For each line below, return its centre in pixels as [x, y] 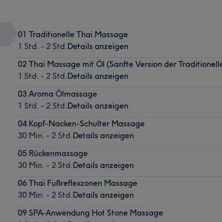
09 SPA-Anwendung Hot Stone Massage [90, 212]
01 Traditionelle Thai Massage [73, 34]
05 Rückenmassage [53, 153]
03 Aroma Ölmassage [57, 93]
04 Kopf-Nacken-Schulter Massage [81, 123]
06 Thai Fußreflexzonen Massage [77, 183]
